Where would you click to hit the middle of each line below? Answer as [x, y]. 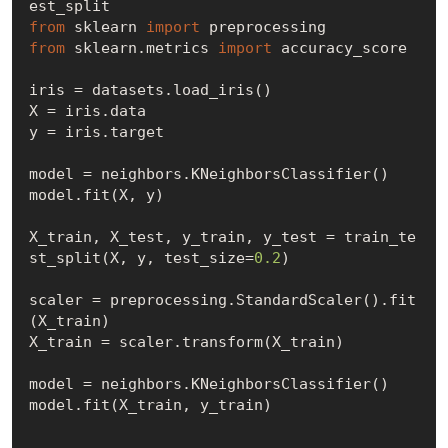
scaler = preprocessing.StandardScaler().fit [222, 299]
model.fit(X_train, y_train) [150, 404]
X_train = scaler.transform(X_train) [186, 341]
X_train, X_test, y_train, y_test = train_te [222, 236]
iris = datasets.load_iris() [150, 89]
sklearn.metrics [141, 47]
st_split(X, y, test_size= [141, 257]
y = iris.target [96, 131]
